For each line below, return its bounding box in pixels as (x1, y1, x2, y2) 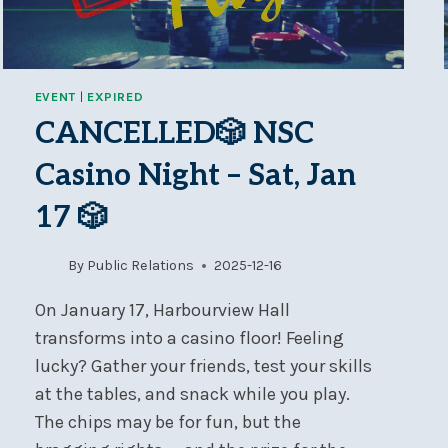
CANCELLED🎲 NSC (34, 115, 314, 152)
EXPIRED (86, 88, 144, 104)
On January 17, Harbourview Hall (34, 299, 290, 322)
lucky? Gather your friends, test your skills (34, 355, 372, 378)
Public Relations (87, 257, 195, 275)
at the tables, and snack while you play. (34, 383, 350, 406)
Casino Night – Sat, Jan (34, 157, 356, 194)
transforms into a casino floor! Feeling (34, 327, 344, 350)
